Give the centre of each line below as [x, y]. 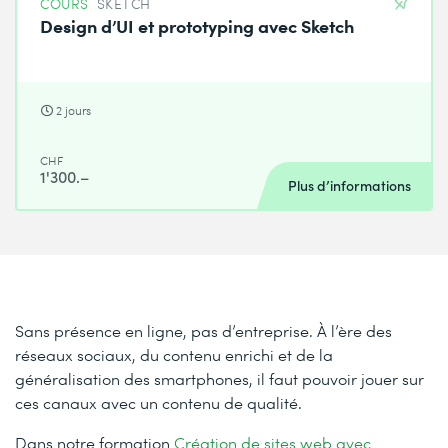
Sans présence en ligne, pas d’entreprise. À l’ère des [203, 331]
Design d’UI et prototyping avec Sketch [197, 24]
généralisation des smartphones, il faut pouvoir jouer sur [219, 379]
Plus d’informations [349, 186]
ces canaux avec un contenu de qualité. [158, 403]
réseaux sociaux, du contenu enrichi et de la [174, 355]
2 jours [74, 110]
